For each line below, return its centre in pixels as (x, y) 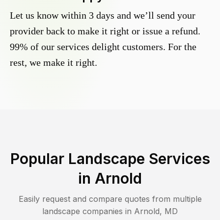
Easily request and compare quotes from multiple (110, 199)
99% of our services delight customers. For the (103, 47)
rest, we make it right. (54, 63)
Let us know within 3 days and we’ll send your (103, 15)
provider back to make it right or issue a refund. (105, 31)
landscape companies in (88, 211)
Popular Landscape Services (110, 159)
